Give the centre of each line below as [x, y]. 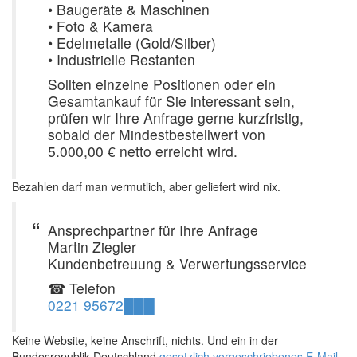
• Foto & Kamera [100, 25]
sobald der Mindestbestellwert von [157, 134]
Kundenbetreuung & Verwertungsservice [177, 263]
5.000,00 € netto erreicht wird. [143, 151]
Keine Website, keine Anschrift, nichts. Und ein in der [145, 340]
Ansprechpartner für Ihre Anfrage [153, 229]
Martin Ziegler [92, 246]
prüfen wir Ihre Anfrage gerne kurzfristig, [176, 117]
